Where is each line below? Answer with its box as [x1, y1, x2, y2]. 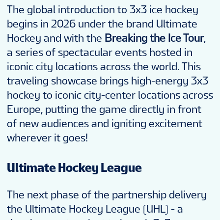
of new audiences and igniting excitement [7, 117, 202, 129]
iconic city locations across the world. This [7, 60, 201, 72]
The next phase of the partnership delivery [7, 189, 207, 200]
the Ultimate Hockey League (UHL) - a [7, 203, 183, 215]
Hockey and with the [7, 32, 105, 44]
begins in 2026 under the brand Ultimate [7, 18, 197, 29]
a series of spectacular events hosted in [7, 46, 192, 58]
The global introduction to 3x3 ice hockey [7, 3, 198, 15]
